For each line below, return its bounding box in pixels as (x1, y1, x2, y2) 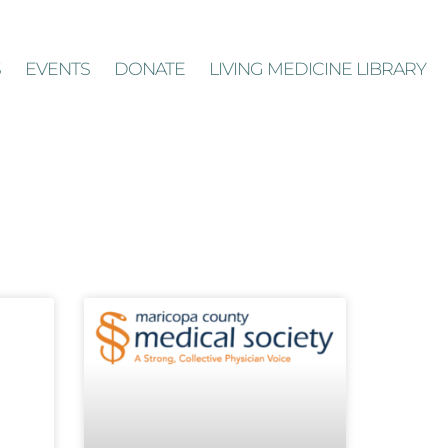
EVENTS (25, 58, 90, 80)
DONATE (114, 58, 185, 80)
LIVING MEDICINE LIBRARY (209, 58, 426, 80)
